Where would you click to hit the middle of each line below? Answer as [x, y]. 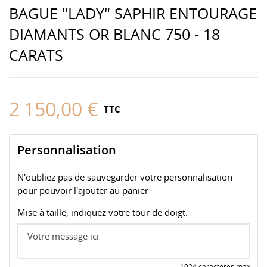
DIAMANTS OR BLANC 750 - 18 [114, 34]
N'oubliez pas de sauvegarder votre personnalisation [125, 177]
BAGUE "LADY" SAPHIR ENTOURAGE [133, 13]
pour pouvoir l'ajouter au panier [83, 190]
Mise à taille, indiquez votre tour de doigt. [102, 212]
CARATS [36, 55]
